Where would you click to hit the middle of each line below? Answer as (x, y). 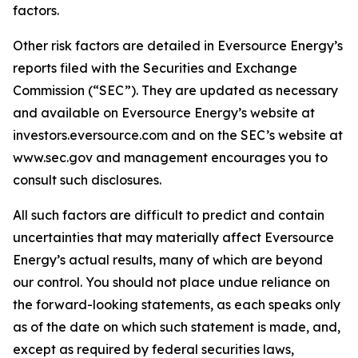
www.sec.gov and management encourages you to (170, 157)
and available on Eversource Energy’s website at (164, 113)
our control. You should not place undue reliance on (171, 282)
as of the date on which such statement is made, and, (177, 327)
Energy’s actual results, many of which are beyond (168, 260)
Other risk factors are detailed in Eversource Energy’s (178, 46)
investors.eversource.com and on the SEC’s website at (178, 135)
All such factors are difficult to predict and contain (169, 215)
